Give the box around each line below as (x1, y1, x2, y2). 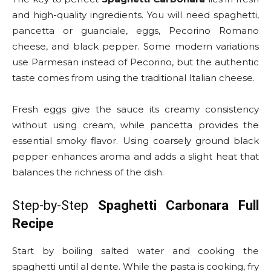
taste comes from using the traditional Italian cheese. (12, 72, 255, 84)
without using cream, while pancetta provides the (12, 119, 259, 131)
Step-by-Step (12, 198, 98, 214)
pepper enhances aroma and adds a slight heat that (12, 151, 259, 163)
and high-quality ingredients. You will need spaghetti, (12, 9, 259, 21)
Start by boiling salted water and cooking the (12, 245, 259, 257)
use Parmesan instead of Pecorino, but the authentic (12, 56, 259, 68)
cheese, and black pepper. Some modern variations (12, 41, 259, 53)
